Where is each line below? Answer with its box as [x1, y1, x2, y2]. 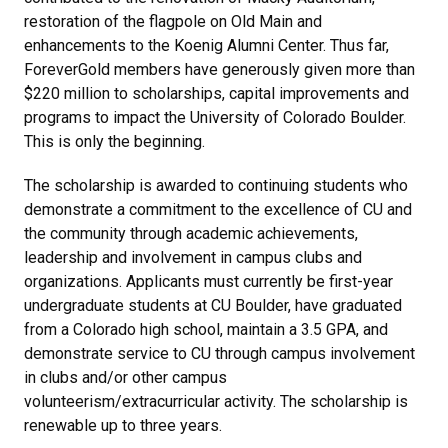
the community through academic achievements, [24, 223, 358, 243]
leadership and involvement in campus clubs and [24, 247, 362, 267]
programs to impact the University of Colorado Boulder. [24, 107, 406, 127]
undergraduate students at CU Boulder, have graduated [24, 295, 402, 315]
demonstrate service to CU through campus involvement [24, 343, 415, 363]
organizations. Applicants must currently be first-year [24, 271, 393, 291]
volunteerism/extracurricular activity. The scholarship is [24, 391, 408, 411]
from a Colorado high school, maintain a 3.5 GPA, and [24, 319, 388, 339]
